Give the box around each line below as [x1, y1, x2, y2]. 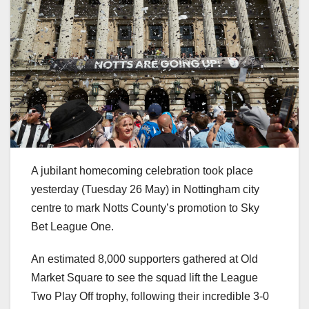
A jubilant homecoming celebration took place [31, 165, 253, 177]
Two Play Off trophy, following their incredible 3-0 [31, 290, 269, 303]
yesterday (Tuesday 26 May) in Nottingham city [31, 183, 259, 196]
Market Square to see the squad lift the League [31, 272, 258, 284]
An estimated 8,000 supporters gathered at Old [31, 253, 258, 266]
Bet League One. [31, 221, 114, 233]
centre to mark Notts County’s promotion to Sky [31, 202, 259, 215]
